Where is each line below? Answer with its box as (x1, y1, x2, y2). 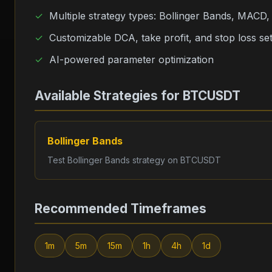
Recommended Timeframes (35, 201, 206, 216)
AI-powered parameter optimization (49, 53, 214, 66)
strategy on (130, 155, 180, 165)
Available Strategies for (35, 88, 183, 103)
